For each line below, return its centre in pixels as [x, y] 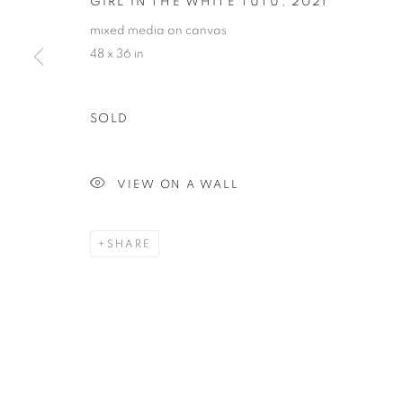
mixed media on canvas [158, 30]
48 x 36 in [117, 54]
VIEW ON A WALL [178, 184]
